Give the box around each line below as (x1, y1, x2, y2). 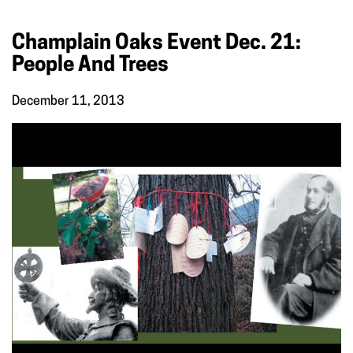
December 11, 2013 (12, 95, 124, 108)
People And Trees (12, 54, 169, 76)
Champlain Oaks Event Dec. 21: (12, 32, 301, 54)
